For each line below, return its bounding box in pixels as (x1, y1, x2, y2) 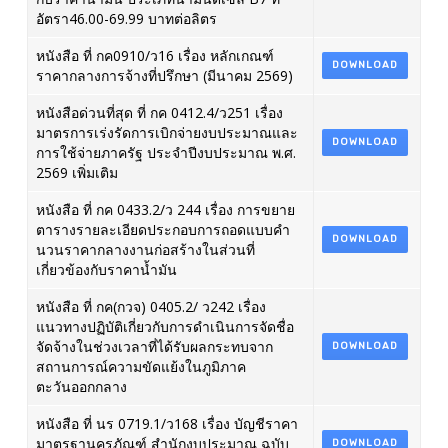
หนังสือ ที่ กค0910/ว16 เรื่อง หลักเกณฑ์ (35, 46, 274, 65)
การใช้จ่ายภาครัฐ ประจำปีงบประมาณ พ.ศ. (35, 143, 296, 162)
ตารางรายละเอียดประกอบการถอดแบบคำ (35, 220, 290, 239)
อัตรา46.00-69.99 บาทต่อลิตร (35, 9, 217, 28)
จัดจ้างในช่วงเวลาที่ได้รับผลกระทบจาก (35, 337, 273, 356)
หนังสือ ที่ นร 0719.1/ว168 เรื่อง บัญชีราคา (35, 414, 298, 433)
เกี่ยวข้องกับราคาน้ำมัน (35, 260, 177, 279)
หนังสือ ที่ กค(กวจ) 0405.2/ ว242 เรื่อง (35, 297, 266, 316)
